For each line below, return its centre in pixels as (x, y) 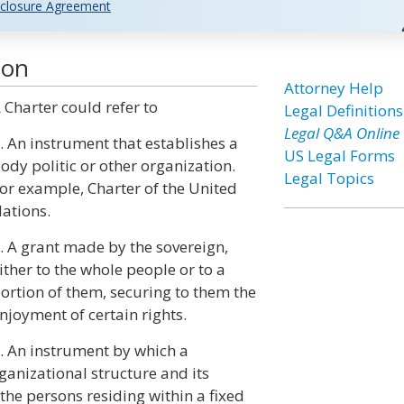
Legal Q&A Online (341, 133)
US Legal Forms (339, 156)
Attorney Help (333, 88)
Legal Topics (329, 178)
